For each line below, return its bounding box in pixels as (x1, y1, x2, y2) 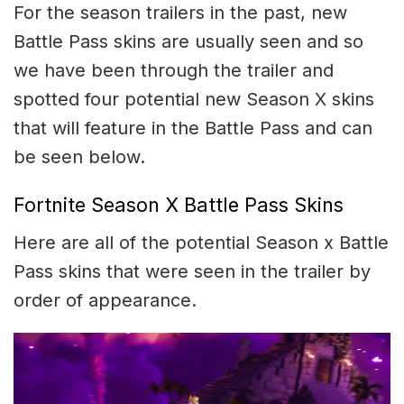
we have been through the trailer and (14, 60, 334, 82)
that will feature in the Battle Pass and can (14, 117, 372, 140)
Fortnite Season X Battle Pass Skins (14, 192, 344, 216)
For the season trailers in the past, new (14, 2, 347, 24)
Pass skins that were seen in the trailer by (14, 260, 371, 282)
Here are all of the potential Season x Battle (14, 231, 389, 253)
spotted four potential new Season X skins (14, 88, 374, 111)
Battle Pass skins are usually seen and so (14, 31, 363, 53)
